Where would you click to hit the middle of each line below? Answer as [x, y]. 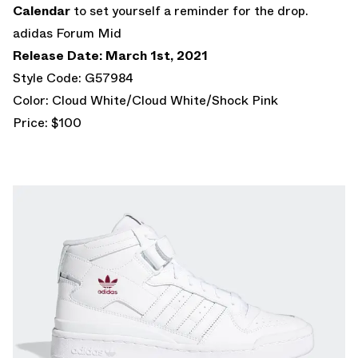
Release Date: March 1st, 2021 [110, 55]
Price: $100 [47, 122]
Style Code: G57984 [73, 78]
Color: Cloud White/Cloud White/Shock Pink [145, 100]
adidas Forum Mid [67, 33]
